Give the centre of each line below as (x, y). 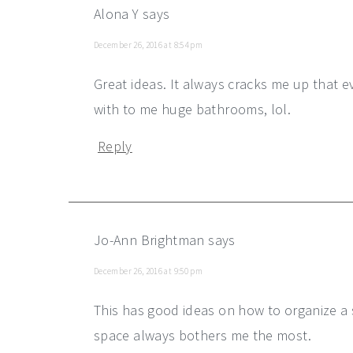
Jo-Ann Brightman (149, 240)
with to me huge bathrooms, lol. (193, 109)
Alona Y (117, 14)
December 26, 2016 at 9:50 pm (149, 271)
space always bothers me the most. (203, 335)
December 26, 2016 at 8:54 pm (149, 45)
